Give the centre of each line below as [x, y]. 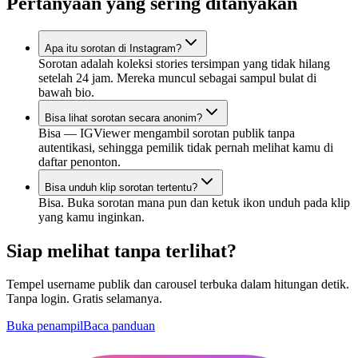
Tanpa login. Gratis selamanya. [84, 299]
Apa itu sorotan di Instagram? [113, 48]
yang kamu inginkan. [91, 217]
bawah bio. [66, 92]
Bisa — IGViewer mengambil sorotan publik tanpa [167, 133]
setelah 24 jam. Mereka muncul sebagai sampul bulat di [177, 78]
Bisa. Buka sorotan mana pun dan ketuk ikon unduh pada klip [194, 202]
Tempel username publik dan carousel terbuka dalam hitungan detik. [178, 284]
